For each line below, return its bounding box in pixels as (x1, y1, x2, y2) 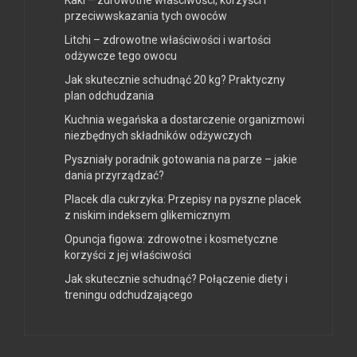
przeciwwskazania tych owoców (65, 10, 227, 23)
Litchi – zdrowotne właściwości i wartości (65, 33, 271, 47)
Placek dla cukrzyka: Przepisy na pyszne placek (65, 193, 301, 206)
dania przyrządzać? (65, 169, 164, 182)
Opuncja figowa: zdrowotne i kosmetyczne (65, 233, 278, 246)
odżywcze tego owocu (65, 49, 177, 63)
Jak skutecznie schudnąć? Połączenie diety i (65, 273, 288, 286)
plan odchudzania (65, 89, 154, 103)
